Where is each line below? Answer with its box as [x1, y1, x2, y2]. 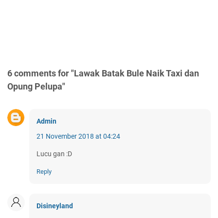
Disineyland [36, 202, 73, 210]
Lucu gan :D [36, 150, 72, 158]
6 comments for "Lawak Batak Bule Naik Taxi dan [7, 68, 199, 79]
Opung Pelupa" [7, 81, 65, 92]
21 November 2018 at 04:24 [36, 132, 120, 141]
